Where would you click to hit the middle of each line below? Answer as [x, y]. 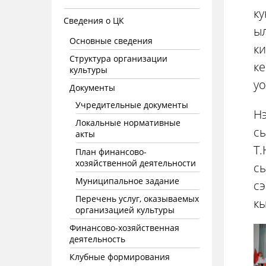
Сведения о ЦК [94, 20]
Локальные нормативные [128, 123]
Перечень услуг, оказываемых [137, 199]
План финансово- [111, 152]
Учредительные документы [132, 105]
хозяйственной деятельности [136, 163]
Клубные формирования [120, 257]
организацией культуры [125, 210]
